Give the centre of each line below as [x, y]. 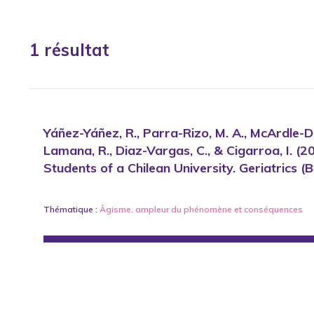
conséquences [273, 209]
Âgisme [115, 209]
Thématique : [71, 209]
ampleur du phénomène [184, 209]
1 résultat [69, 50]
